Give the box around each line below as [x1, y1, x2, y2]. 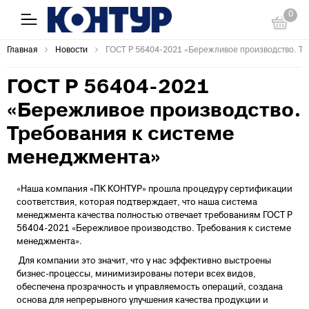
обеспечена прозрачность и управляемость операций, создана [17, 283, 283, 292]
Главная [7, 47, 37, 55]
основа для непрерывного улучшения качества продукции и [17, 297, 268, 306]
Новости [55, 47, 88, 55]
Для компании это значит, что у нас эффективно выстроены [17, 257, 271, 266]
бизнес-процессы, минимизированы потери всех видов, [17, 270, 256, 279]
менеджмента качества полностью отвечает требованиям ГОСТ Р [17, 212, 292, 221]
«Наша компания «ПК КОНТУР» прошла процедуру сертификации [17, 186, 292, 195]
